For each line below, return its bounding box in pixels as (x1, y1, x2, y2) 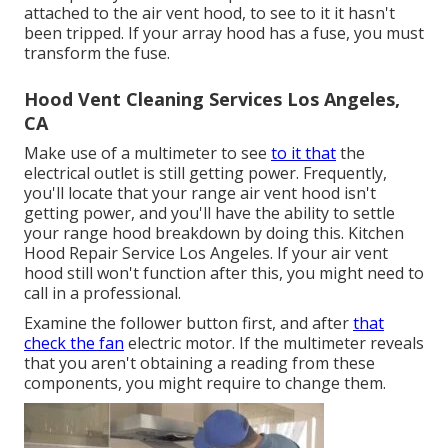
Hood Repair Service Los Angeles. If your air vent (24, 242, 388, 265)
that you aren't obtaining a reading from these (24, 352, 375, 375)
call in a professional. (24, 282, 181, 305)
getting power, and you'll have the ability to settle (24, 202, 395, 225)
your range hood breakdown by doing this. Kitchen (24, 222, 404, 245)
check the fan (24, 332, 124, 355)
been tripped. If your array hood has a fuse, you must (24, 22, 424, 45)
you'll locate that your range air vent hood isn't (24, 182, 376, 205)
